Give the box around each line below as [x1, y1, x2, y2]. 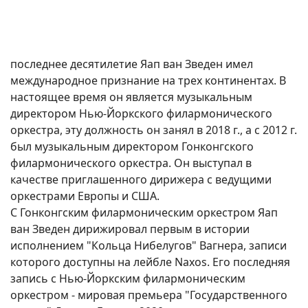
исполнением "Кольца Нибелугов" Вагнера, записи [10, 238, 287, 254]
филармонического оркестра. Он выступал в [10, 155, 252, 171]
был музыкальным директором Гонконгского [10, 139, 254, 155]
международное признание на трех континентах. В [10, 73, 286, 89]
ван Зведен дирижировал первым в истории [10, 221, 250, 237]
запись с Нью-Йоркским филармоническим [10, 271, 245, 287]
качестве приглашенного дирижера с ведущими [10, 172, 272, 188]
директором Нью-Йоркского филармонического [10, 106, 272, 122]
